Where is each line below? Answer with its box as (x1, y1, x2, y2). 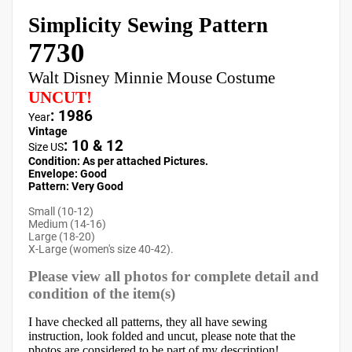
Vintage (28, 125, 68, 137)
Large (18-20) (28, 230, 95, 243)
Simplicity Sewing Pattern (28, 13, 268, 37)
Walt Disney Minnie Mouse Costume (28, 68, 275, 87)
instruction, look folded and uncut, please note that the (28, 329, 295, 343)
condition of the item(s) (28, 285, 175, 302)
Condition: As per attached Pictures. (28, 155, 208, 167)
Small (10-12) (28, 205, 93, 218)
